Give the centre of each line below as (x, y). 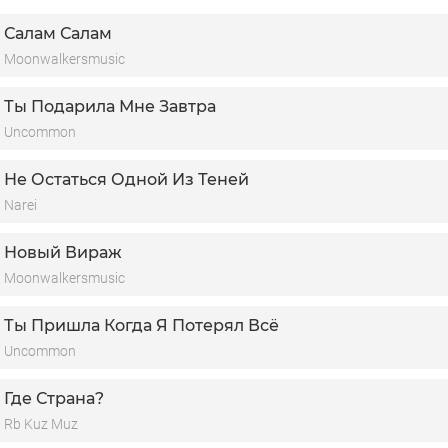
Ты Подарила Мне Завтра (110, 106)
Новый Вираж (63, 252)
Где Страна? (54, 398)
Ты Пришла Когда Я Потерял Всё (141, 325)
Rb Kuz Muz (41, 424)
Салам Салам (58, 33)
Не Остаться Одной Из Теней (126, 179)
